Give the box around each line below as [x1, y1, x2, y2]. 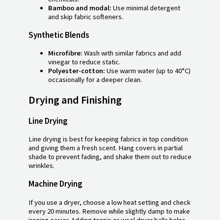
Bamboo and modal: [48, 3, 111, 12]
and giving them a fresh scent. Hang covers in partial [28, 143, 183, 153]
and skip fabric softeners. [48, 12, 123, 21]
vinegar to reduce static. [48, 57, 120, 67]
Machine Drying [28, 178, 82, 190]
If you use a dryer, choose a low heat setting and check [28, 197, 191, 207]
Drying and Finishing [28, 93, 122, 107]
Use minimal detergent [111, 3, 180, 12]
